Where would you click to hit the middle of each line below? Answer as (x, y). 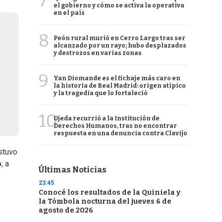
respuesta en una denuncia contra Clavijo (120, 133)
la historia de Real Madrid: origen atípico (120, 86)
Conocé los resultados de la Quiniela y (110, 193)
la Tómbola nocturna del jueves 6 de (105, 201)
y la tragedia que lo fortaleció (101, 93)
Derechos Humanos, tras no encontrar (115, 126)
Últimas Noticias (73, 170)
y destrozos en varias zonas (98, 53)
